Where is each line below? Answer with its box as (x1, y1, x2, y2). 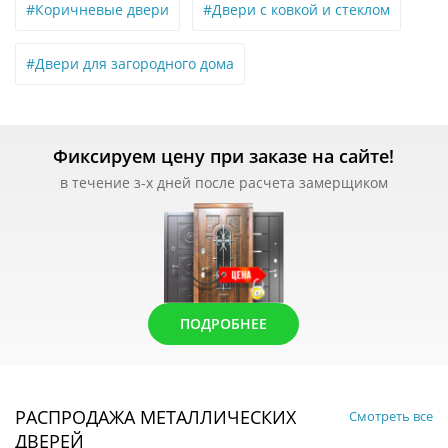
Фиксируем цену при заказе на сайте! (53, 144, 395, 168)
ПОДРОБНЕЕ (180, 313, 268, 333)
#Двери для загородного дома (26, 54, 234, 73)
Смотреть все (349, 406, 433, 425)
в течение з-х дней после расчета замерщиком (59, 173, 388, 192)
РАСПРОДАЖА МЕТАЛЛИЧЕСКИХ (15, 404, 296, 429)
